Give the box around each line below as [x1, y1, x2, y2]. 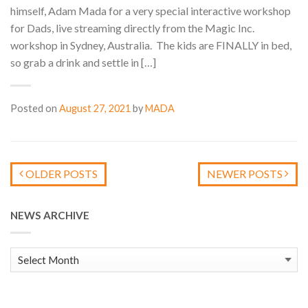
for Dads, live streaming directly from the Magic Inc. [10, 21, 254, 34]
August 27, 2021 [59, 102, 131, 114]
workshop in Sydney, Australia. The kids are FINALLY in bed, [10, 38, 291, 52]
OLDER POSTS [23, 166, 98, 180]
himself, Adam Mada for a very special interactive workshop [10, 3, 291, 17]
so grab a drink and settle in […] [10, 55, 156, 69]
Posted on [10, 102, 59, 114]
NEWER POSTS [207, 166, 285, 180]
